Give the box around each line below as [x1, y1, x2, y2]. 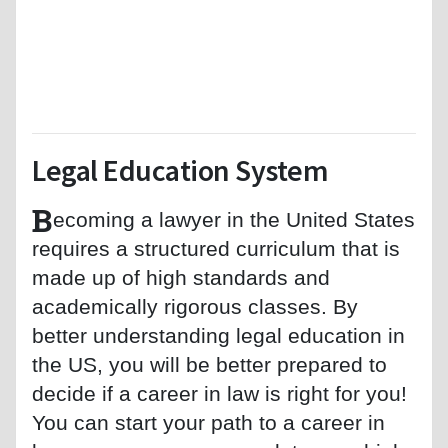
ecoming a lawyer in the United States [53, 207, 415, 231]
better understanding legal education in [32, 323, 405, 347]
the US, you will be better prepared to [32, 352, 387, 376]
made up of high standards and [32, 265, 330, 289]
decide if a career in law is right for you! [32, 381, 407, 405]
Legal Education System [32, 150, 329, 189]
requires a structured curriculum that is [32, 236, 400, 260]
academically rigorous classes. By [32, 294, 358, 318]
